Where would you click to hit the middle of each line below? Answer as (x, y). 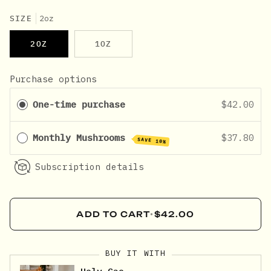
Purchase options (53, 79)
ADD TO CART (113, 214)
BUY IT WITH (135, 253)
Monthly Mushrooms (82, 137)
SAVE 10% (152, 140)
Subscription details (89, 167)
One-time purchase (79, 104)
